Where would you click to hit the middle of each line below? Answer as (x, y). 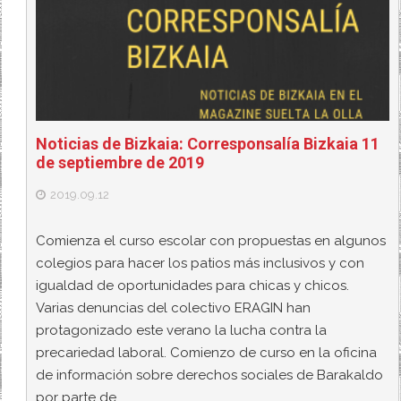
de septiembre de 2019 (120, 163)
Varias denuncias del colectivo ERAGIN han (174, 307)
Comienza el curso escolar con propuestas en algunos (211, 240)
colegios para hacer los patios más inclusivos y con (200, 263)
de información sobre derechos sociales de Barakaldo (210, 375)
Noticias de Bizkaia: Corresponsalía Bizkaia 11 (208, 144)
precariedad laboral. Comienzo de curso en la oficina (207, 352)
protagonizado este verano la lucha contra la (182, 330)
